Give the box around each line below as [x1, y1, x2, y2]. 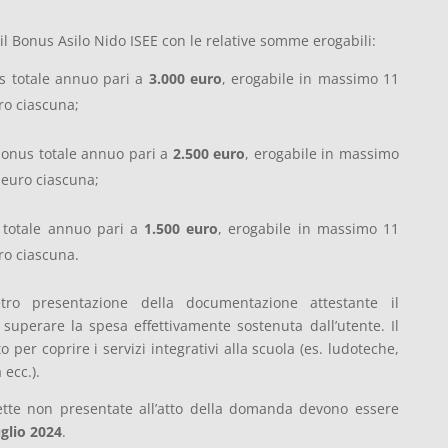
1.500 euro [144, 219, 219, 239]
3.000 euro [148, 69, 222, 89]
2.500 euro [172, 144, 246, 164]
